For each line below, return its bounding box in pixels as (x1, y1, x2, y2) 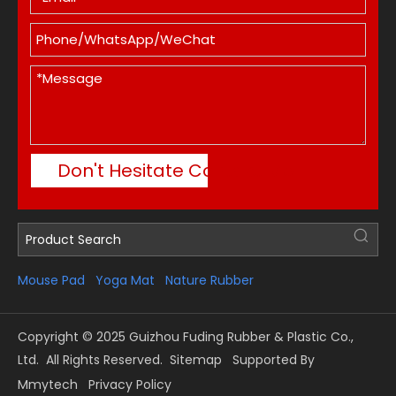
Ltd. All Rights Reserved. (18, 350, 170, 369)
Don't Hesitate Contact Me (57, 157, 294, 183)
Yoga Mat (95, 270, 155, 289)
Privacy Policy (88, 375, 171, 393)
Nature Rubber (165, 270, 254, 289)
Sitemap (170, 350, 222, 369)
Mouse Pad (18, 270, 85, 289)
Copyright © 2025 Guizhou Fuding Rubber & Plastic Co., (18, 327, 354, 346)
